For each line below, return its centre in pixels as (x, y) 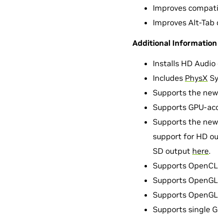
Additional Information (175, 43)
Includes (169, 78)
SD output (173, 151)
